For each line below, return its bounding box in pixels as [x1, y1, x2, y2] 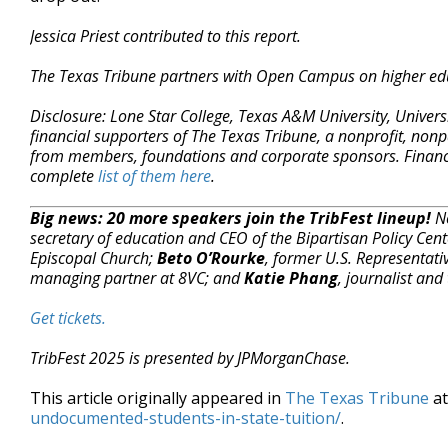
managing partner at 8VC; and [30, 267, 244, 289]
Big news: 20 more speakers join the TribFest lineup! [30, 207, 431, 229]
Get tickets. [30, 307, 106, 329]
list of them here [98, 165, 211, 187]
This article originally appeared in [30, 387, 285, 409]
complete [30, 165, 98, 187]
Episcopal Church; [30, 247, 157, 269]
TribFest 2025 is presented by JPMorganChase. [30, 347, 350, 369]
